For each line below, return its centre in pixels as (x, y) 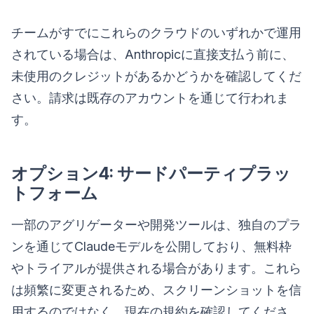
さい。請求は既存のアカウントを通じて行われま (150, 98)
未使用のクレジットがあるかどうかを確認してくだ (156, 76)
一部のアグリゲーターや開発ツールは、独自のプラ (156, 225)
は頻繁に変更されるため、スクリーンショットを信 (156, 290)
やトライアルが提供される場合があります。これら (156, 268)
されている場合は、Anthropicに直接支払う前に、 (153, 55)
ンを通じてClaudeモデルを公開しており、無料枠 (151, 247)
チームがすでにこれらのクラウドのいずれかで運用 (156, 33)
